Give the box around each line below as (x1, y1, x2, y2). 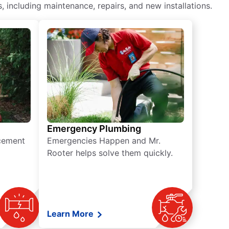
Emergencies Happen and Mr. (47, 135, 161, 146)
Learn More (47, 209, 96, 219)
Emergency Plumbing (47, 123, 141, 134)
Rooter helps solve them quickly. (47, 148, 173, 158)
